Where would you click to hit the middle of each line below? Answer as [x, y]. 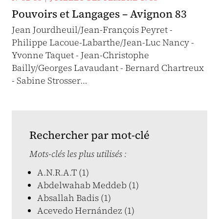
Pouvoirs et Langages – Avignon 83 [99, 14]
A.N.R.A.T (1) [63, 172]
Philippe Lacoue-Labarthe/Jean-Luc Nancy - [103, 42]
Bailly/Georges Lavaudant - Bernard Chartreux [108, 68]
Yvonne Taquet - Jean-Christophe [80, 55]
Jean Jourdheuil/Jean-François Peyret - [92, 30]
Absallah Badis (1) [74, 198]
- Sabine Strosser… [50, 80]
